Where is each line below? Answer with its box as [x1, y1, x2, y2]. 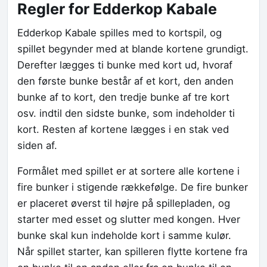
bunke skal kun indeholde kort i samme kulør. [17, 229, 231, 242]
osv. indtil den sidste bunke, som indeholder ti [17, 107, 235, 120]
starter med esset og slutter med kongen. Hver [17, 213, 240, 226]
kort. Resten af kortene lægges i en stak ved [17, 123, 229, 136]
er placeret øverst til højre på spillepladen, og [17, 197, 230, 210]
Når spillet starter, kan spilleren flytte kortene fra [17, 246, 247, 258]
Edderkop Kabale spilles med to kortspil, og [17, 27, 222, 39]
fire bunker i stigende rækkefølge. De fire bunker [17, 181, 248, 194]
